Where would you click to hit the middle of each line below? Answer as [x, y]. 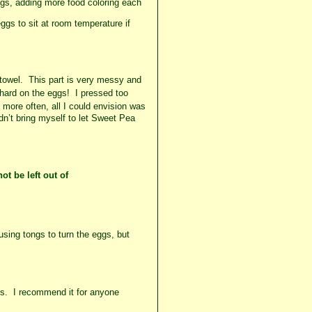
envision [110, 107]
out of [55, 175]
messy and [117, 80]
